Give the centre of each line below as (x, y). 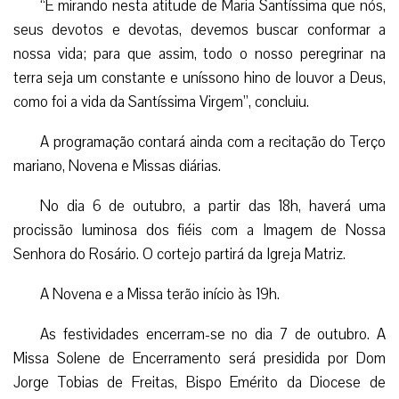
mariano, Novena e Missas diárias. (117, 166)
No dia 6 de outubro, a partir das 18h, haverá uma (213, 206)
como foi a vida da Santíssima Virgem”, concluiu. (161, 102)
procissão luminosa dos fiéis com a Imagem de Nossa (199, 230)
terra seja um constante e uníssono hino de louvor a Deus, (199, 77)
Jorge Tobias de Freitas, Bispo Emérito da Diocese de (199, 382)
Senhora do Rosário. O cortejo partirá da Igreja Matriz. (179, 254)
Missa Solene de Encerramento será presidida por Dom (199, 358)
